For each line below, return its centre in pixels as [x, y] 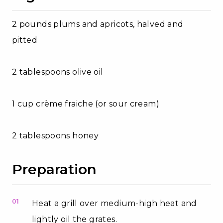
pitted [25, 40]
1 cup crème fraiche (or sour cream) [86, 104]
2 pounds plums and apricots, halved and [98, 24]
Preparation [54, 169]
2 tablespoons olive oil [58, 72]
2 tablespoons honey [56, 135]
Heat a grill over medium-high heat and [114, 203]
